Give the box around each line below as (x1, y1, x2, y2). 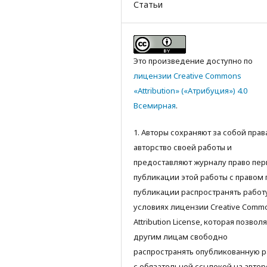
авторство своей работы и (133, 141, 232, 153)
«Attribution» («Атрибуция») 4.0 (133, 85, 247, 96)
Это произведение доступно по (133, 55, 253, 66)
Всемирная (133, 100, 176, 111)
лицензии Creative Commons (133, 70, 241, 81)
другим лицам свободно (133, 231, 228, 242)
